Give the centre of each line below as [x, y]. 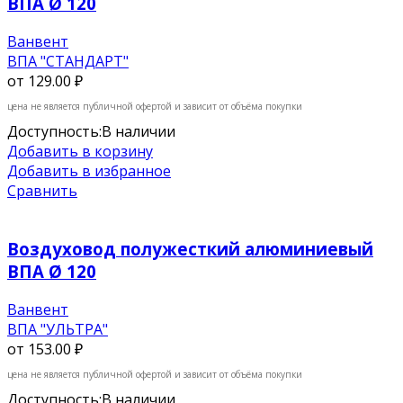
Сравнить [42, 191]
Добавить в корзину [80, 152]
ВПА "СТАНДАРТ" [68, 62]
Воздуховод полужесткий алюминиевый [190, 248]
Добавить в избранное [89, 171]
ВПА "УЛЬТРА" [58, 329]
